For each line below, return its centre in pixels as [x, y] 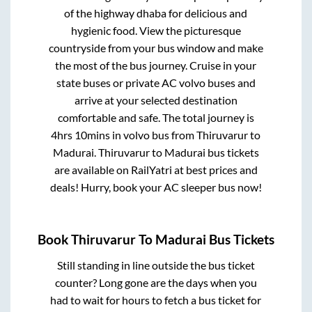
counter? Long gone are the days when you [156, 283]
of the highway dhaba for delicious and [156, 13]
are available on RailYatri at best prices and [156, 169]
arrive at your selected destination [156, 100]
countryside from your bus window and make [156, 47]
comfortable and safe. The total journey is [156, 117]
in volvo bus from [154, 134]
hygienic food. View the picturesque [156, 30]
